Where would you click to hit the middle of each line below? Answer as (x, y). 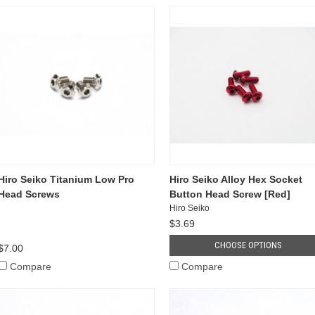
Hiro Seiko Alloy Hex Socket (236, 179)
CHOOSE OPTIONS (248, 245)
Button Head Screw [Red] (230, 194)
